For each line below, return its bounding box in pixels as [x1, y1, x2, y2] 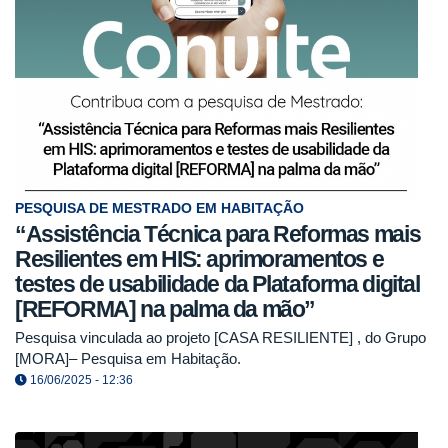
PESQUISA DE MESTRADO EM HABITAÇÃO [15, 201, 304, 217]
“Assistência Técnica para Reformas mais [15, 221, 421, 248]
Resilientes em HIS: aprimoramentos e [15, 246, 384, 273]
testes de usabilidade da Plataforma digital [15, 271, 420, 298]
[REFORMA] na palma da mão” [15, 296, 316, 323]
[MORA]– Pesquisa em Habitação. [15, 350, 241, 367]
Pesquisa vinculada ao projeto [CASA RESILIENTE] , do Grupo [15, 329, 426, 346]
